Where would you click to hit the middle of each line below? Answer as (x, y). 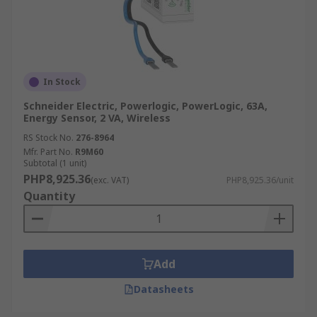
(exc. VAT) (110, 180)
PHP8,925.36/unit (260, 180)
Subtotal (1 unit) (55, 163)
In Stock (62, 82)
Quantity (49, 196)
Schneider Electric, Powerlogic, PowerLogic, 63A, (145, 106)
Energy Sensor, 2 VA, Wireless (97, 118)
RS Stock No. (48, 138)
